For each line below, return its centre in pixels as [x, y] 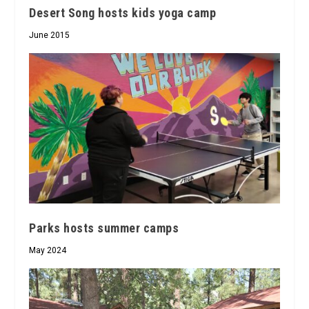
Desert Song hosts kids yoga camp [123, 12]
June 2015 [50, 35]
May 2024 [48, 250]
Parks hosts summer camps [104, 228]
